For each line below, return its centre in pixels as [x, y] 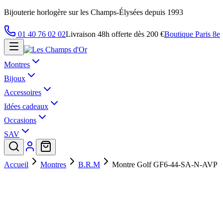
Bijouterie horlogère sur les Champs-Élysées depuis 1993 [94, 12]
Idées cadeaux [26, 106]
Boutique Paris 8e [192, 34]
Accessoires [23, 92]
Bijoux [15, 78]
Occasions [20, 120]
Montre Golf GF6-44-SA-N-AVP [165, 165]
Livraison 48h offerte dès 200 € [115, 34]
